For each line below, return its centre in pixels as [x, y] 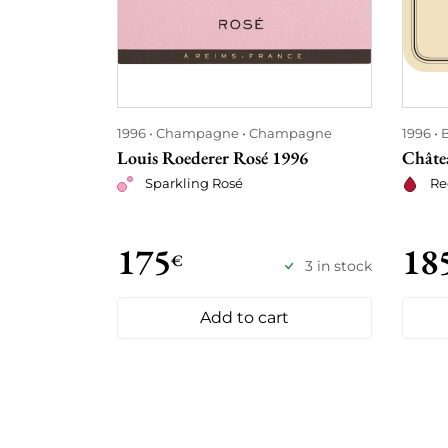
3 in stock [338, 265]
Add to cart [244, 317]
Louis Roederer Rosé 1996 [212, 157]
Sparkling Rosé [194, 183]
